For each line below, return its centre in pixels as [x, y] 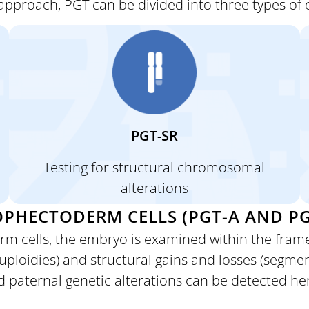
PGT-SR [154, 135]
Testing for [78, 167]
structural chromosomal [189, 167]
